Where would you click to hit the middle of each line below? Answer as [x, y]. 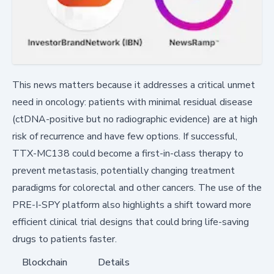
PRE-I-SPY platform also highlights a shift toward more [132, 205]
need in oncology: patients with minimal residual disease [132, 102]
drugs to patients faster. [65, 239]
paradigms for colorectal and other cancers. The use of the [137, 188]
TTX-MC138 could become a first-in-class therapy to [128, 154]
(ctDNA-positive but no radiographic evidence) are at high [135, 120]
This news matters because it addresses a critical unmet [134, 85]
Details [114, 263]
